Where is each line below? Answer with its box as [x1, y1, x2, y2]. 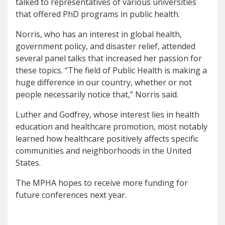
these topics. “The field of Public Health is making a [16, 65, 207, 76]
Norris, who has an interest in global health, [16, 29, 182, 40]
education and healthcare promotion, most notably [16, 121, 207, 133]
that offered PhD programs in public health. [16, 9, 180, 20]
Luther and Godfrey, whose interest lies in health [16, 109, 199, 121]
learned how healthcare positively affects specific [16, 133, 198, 145]
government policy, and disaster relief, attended [16, 41, 195, 52]
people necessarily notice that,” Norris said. [16, 89, 178, 100]
